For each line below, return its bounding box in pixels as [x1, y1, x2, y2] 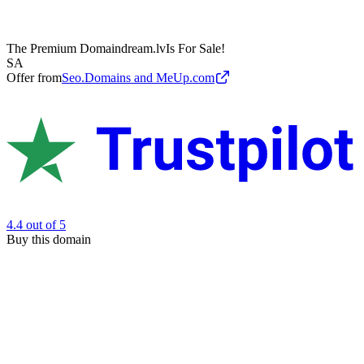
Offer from [6, 71, 62, 85]
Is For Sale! [166, 41, 225, 56]
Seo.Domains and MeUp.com [62, 71, 214, 85]
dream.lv [121, 41, 166, 56]
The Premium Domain [6, 41, 121, 56]
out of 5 [26, 217, 66, 232]
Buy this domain [6, 232, 91, 246]
